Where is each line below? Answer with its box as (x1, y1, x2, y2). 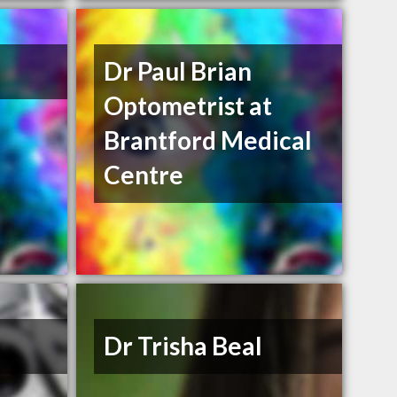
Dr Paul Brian (104, 56, 253, 87)
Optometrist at (104, 90, 273, 121)
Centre (104, 160, 184, 191)
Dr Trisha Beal (104, 331, 263, 362)
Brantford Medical (104, 125, 313, 156)
